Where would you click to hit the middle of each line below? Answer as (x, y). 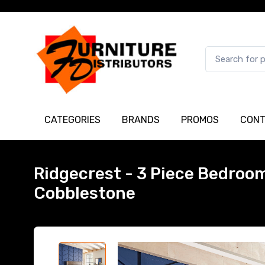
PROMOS (200, 119)
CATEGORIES (72, 119)
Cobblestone (85, 193)
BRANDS (141, 119)
